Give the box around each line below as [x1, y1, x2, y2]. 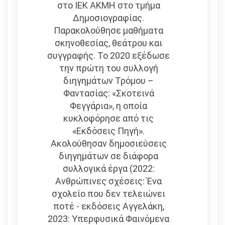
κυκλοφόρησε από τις [63, 113, 154, 124]
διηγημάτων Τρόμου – [63, 75, 154, 86]
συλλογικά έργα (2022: [62, 163, 155, 174]
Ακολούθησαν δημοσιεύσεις [50, 138, 167, 149]
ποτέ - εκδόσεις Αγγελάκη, [53, 201, 164, 212]
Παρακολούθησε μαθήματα [54, 25, 164, 36]
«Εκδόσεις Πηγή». [72, 126, 145, 137]
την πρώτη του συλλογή [59, 63, 158, 74]
